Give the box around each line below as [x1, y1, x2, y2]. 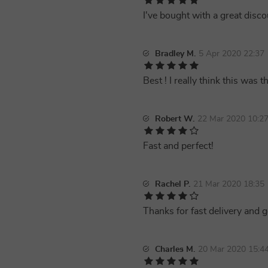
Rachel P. [155, 180, 190, 188]
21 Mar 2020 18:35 [193, 180, 264, 188]
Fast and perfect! [143, 141, 214, 151]
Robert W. [155, 115, 194, 123]
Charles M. [155, 245, 195, 254]
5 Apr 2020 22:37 [199, 50, 264, 58]
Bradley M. [155, 50, 196, 58]
